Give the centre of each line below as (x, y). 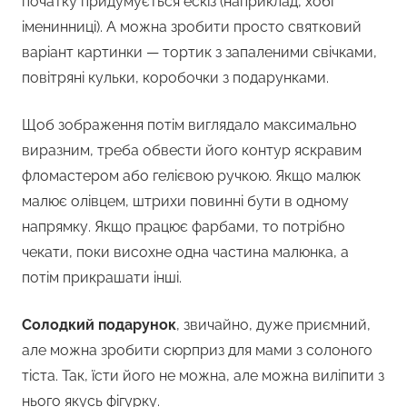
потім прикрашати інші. (102, 278)
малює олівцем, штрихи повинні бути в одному (185, 202)
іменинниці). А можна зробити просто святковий (192, 27)
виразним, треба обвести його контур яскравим (192, 151)
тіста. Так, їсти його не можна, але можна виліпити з (203, 376)
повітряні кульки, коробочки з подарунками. (175, 78)
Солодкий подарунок (99, 325)
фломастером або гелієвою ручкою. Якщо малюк (191, 176)
